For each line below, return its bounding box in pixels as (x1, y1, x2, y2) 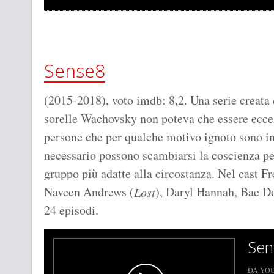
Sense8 (44, 58, 105, 84)
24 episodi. (44, 202, 98, 219)
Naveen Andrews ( (44, 183, 134, 201)
